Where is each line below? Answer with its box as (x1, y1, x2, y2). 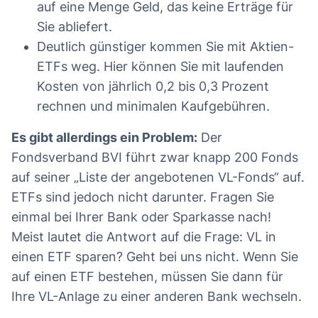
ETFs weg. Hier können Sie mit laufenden (37, 59, 284, 75)
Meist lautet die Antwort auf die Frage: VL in (11, 229, 276, 245)
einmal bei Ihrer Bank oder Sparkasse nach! (11, 209, 271, 225)
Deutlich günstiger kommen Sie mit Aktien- (37, 39, 294, 55)
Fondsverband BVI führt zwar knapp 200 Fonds (11, 150, 298, 165)
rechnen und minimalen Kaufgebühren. (37, 99, 270, 114)
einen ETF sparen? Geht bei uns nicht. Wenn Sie (11, 249, 298, 265)
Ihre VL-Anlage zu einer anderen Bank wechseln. (11, 289, 302, 305)
